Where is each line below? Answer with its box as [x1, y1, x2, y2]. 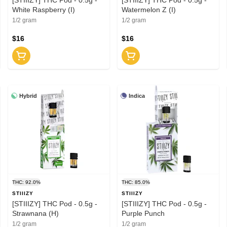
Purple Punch [122, 209, 165, 217]
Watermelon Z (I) [122, 5, 176, 14]
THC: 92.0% [12, 179, 41, 185]
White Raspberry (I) [12, 5, 75, 14]
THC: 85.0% [122, 179, 150, 185]
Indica [129, 92, 145, 99]
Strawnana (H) [12, 209, 59, 217]
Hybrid [19, 92, 37, 99]
